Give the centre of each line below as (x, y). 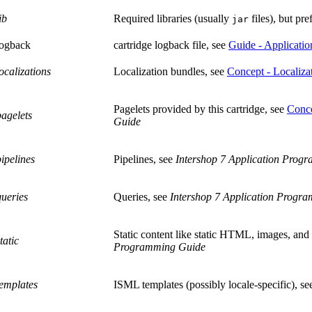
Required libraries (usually (173, 19)
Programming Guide (159, 247)
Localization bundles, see (170, 72)
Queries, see (142, 197)
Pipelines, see (145, 159)
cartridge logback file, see (171, 45)
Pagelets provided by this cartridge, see (200, 109)
